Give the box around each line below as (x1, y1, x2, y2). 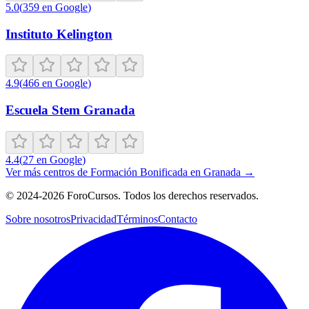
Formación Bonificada (90, 166, 188, 178)
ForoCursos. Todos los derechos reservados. (64, 189, 259, 201)
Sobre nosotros (6, 212, 70, 225)
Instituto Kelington (6, 26, 112, 41)
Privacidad (70, 212, 117, 225)
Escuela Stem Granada (6, 102, 135, 117)
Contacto (158, 212, 197, 225)
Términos (117, 212, 158, 225)
